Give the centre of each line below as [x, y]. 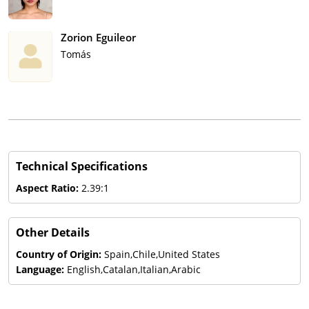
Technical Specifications [82, 166]
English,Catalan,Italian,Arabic [134, 269]
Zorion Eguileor [98, 37]
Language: [41, 269]
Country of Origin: [60, 254]
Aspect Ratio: [49, 188]
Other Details [53, 232]
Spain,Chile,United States [162, 254]
